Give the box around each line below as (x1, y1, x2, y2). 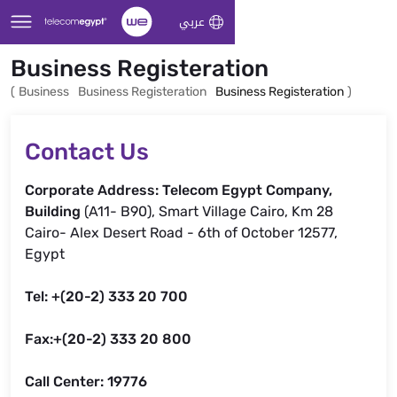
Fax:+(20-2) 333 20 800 (25, 331, 191, 347)
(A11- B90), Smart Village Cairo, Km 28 (84, 203, 333, 220)
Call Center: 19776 (25, 373, 147, 390)
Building (25, 203, 84, 220)
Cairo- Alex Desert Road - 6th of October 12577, (25, 224, 338, 241)
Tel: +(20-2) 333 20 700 (25, 288, 188, 305)
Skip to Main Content (6, 8, 139, 25)
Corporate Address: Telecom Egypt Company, (25, 182, 332, 198)
